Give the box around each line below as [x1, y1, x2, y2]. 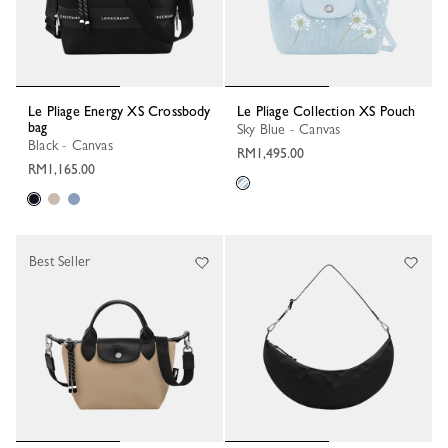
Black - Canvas [36, 136, 113, 153]
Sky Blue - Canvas [243, 120, 341, 137]
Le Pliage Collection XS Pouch [244, 102, 416, 119]
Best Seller [29, 252, 91, 269]
